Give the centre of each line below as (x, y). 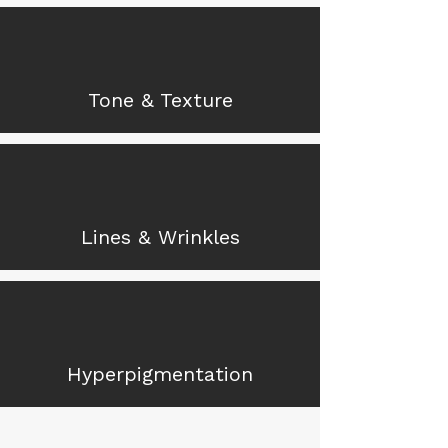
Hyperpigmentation (160, 374)
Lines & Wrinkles (160, 237)
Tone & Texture (160, 100)
